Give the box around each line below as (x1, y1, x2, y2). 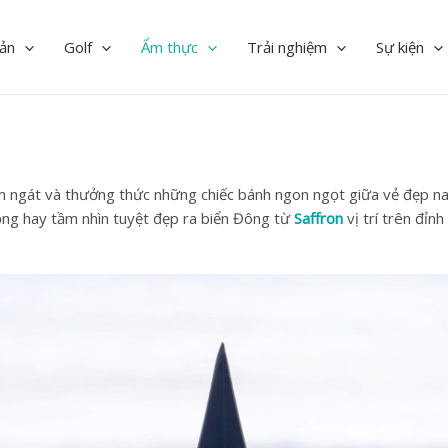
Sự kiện (376, 37, 424, 58)
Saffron (294, 208, 343, 229)
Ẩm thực (141, 37, 198, 58)
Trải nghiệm (247, 37, 327, 58)
